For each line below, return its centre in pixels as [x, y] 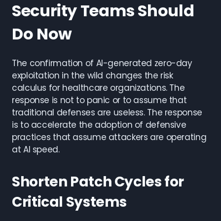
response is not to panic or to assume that [99, 100]
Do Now [42, 34]
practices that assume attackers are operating [109, 137]
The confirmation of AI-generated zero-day [102, 63]
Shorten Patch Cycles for [98, 182]
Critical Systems [70, 202]
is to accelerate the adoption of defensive [99, 125]
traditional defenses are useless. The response [107, 112]
